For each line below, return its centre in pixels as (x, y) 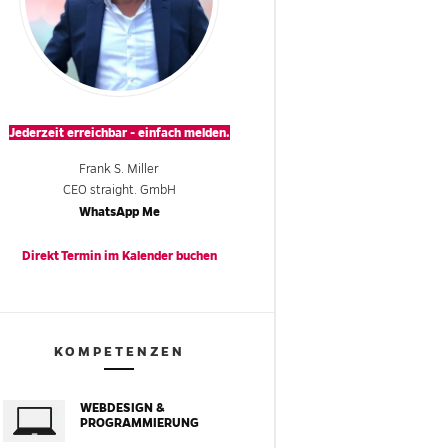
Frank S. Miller (119, 169)
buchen (194, 255)
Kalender (147, 255)
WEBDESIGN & (122, 407)
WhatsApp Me (119, 211)
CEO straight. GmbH (119, 190)
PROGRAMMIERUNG (139, 422)
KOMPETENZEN (119, 351)
